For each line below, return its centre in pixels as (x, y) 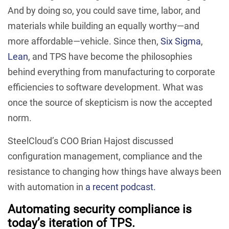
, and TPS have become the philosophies (110, 56)
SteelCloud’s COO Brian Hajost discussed (90, 141)
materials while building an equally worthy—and (104, 26)
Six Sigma (181, 41)
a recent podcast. (121, 187)
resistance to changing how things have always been (114, 171)
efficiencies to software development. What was (105, 87)
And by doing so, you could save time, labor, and (104, 10)
